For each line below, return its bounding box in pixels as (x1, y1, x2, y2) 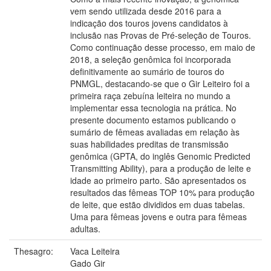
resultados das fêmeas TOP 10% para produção (70, 186, 255, 198)
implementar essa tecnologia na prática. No (70, 101, 237, 114)
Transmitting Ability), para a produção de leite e (70, 162, 251, 174)
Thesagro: (14, 244, 56, 257)
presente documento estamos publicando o (70, 113, 236, 126)
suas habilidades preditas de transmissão (70, 137, 229, 150)
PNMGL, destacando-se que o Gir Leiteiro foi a (70, 77, 250, 90)
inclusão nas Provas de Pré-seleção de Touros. (70, 28, 251, 41)
